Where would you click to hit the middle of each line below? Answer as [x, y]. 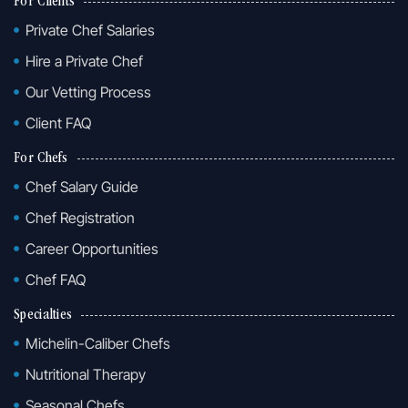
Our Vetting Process [88, 92]
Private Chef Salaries [90, 30]
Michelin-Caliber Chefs [97, 343]
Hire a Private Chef [84, 61]
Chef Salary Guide [82, 186]
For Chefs [41, 159]
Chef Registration [80, 217]
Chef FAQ [55, 279]
